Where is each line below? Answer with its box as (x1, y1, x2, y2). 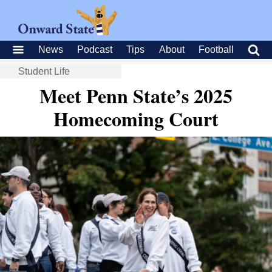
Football (198, 44, 234, 55)
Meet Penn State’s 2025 (39, 81, 233, 110)
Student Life (18, 66, 70, 76)
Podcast (77, 44, 113, 55)
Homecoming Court (53, 104, 219, 133)
